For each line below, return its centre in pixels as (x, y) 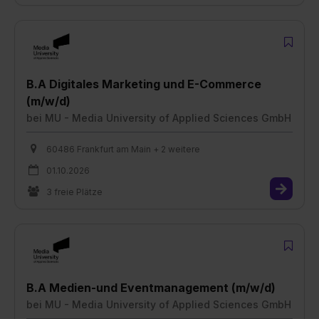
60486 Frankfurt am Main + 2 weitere (123, 149)
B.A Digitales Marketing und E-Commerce (144, 84)
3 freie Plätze (74, 192)
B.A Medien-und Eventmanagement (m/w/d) (151, 287)
